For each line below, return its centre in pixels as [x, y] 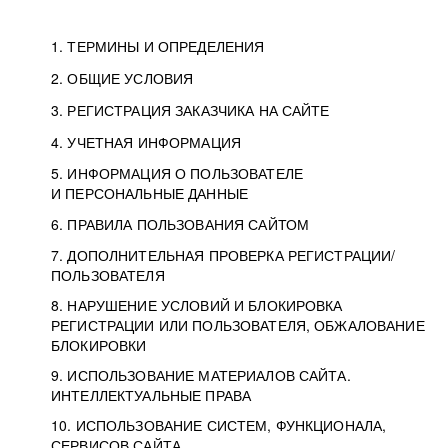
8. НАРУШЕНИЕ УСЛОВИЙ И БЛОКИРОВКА [197, 305]
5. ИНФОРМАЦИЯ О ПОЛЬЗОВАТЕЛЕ [177, 173]
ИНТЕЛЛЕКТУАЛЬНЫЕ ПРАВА [151, 395]
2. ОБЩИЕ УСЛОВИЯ [122, 78]
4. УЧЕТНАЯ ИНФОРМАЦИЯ [146, 142]
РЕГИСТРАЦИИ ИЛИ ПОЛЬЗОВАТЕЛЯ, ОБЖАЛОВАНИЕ [238, 325]
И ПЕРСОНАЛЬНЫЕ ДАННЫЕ [149, 193]
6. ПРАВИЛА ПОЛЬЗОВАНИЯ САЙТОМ [180, 224]
